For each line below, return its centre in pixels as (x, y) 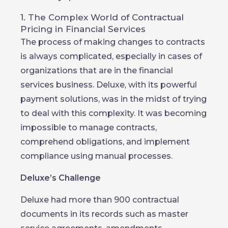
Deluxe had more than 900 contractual (100, 200)
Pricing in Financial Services (83, 29)
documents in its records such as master (104, 214)
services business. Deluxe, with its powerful (109, 85)
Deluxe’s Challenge (61, 178)
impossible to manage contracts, (89, 127)
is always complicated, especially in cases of (111, 56)
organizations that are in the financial (97, 70)
